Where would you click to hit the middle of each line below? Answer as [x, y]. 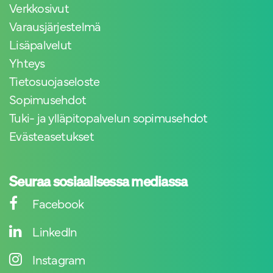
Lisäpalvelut [40, 44]
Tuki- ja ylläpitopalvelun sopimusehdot [108, 118]
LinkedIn [55, 232]
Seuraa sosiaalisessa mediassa [98, 182]
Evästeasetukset [51, 136]
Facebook [58, 204]
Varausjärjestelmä [55, 26]
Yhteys [27, 63]
